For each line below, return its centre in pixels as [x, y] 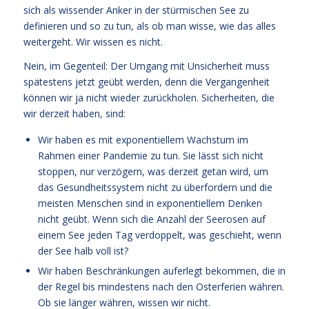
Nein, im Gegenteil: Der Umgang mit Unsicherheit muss [146, 66]
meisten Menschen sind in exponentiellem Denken [150, 203]
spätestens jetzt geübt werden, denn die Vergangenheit [146, 81]
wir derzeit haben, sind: [74, 113]
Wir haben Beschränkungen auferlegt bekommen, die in [161, 270]
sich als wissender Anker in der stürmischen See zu [136, 10]
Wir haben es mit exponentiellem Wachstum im [143, 139]
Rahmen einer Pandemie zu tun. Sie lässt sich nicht [150, 155]
